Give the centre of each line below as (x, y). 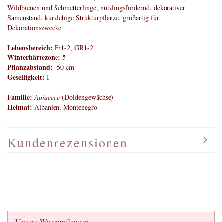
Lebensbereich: (30, 47)
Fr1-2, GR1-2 (73, 47)
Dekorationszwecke (34, 28)
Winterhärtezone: (34, 57)
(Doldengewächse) (88, 97)
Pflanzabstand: (30, 67)
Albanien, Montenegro (65, 107)
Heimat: (20, 107)
